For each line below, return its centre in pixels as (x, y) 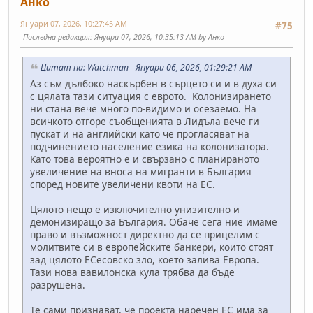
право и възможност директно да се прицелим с (145, 234)
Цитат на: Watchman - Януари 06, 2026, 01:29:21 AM (146, 67)
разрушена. (58, 284)
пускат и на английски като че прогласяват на (140, 133)
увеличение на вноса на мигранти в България (141, 171)
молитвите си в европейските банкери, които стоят (152, 247)
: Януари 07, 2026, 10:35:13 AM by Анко (157, 36)
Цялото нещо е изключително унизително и (135, 209)
